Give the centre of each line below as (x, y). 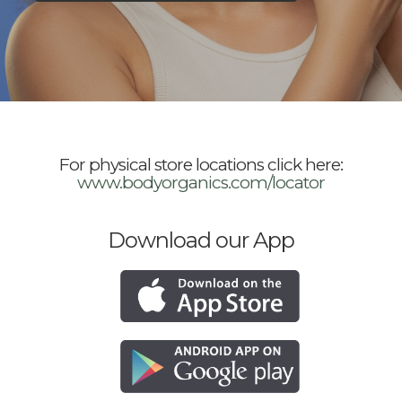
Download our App (201, 240)
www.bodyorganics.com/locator (201, 183)
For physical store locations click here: (201, 165)
